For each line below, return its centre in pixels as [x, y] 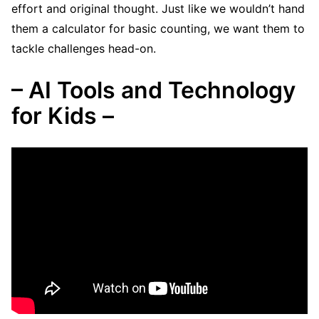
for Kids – [63, 115]
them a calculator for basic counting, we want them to [158, 28]
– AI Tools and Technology [153, 90]
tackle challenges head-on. [84, 48]
